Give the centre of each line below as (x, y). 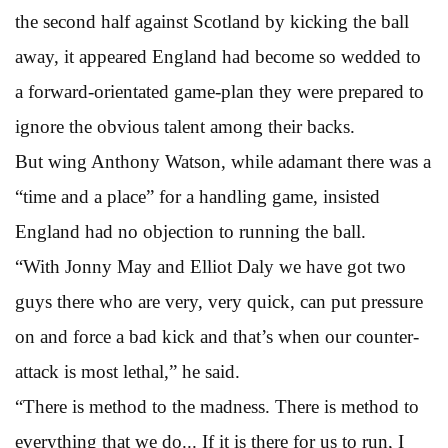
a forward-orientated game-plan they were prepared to (219, 91)
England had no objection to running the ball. (190, 231)
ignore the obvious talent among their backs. (185, 126)
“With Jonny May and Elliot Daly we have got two (210, 266)
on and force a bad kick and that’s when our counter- (217, 336)
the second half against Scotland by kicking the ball (212, 21)
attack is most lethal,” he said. (127, 371)
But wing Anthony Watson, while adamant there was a (223, 161)
